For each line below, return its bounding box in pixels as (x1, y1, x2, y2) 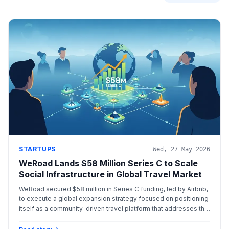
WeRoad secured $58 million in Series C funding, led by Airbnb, (19, 185, 208, 193)
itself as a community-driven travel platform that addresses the (19, 204, 209, 212)
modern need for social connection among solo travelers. (19, 214, 192, 222)
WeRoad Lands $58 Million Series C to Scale (19, 157, 198, 168)
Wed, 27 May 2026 (153, 145, 210, 153)
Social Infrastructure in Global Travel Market (19, 169, 202, 179)
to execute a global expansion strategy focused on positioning (19, 194, 209, 202)
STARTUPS (19, 145, 56, 153)
